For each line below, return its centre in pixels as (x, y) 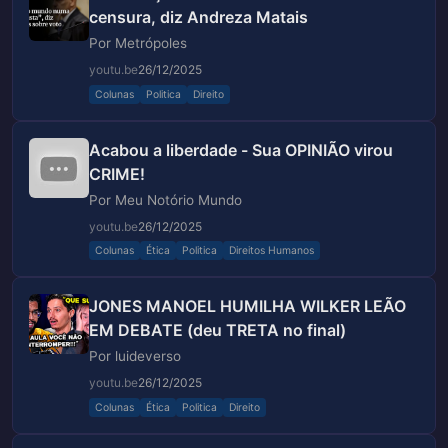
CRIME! (117, 173)
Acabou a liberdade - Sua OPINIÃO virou (241, 149)
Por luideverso (135, 356)
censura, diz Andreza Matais (198, 17)
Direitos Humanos (271, 251)
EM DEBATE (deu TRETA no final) (217, 330)
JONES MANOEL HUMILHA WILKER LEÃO (247, 306)
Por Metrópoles (138, 43)
